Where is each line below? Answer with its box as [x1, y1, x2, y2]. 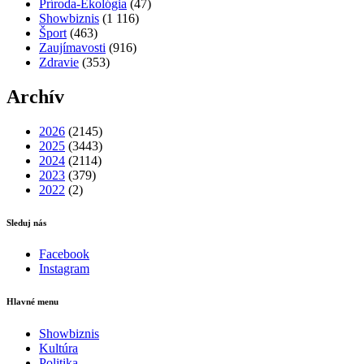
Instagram [39, 262, 89, 276]
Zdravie [39, 54, 79, 69]
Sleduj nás [6, 217, 46, 227]
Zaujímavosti [39, 40, 106, 54]
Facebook [39, 247, 89, 262]
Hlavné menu [6, 297, 58, 307]
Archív [6, 85, 64, 107]
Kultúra [39, 341, 78, 356]
